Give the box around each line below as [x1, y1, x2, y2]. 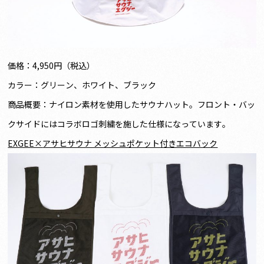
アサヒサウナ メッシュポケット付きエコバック [42, 137, 218, 149]
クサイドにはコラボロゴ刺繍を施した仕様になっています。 [8, 117, 231, 130]
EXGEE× [8, 137, 43, 149]
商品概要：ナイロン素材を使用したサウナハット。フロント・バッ [8, 98, 256, 110]
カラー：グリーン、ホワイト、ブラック [8, 78, 157, 91]
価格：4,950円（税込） [8, 59, 95, 71]
